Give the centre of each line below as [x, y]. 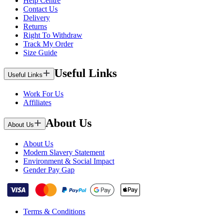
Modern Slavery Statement [64, 152]
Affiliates [37, 103]
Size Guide [40, 53]
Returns [35, 27]
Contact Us [40, 9]
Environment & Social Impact [69, 161]
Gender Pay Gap [49, 170]
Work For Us [43, 94]
